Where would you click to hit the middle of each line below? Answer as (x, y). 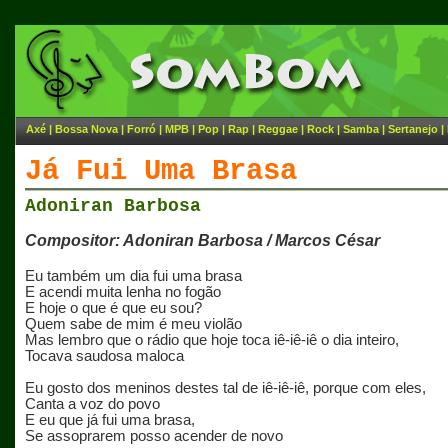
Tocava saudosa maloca (104, 356)
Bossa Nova (86, 129)
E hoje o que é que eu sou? (113, 308)
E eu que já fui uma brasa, (110, 420)
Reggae (278, 129)
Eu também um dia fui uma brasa (133, 276)
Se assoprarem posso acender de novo (154, 436)
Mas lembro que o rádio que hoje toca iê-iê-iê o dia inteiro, (212, 340)
